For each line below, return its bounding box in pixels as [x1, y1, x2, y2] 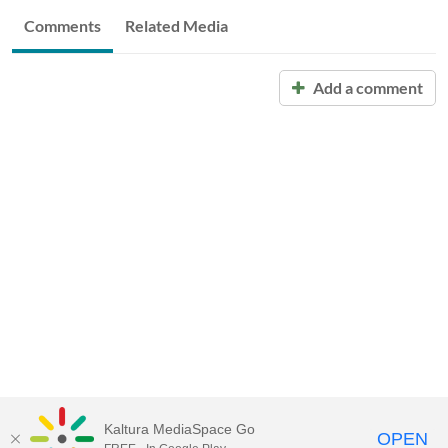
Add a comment [310, 77, 423, 97]
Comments [24, 15, 101, 35]
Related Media [125, 15, 228, 35]
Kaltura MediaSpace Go [104, 421, 255, 437]
